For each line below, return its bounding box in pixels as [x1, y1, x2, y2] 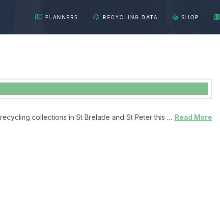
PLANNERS [45, 14, 79, 20]
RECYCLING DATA [103, 14, 158, 20]
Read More [174, 112, 213, 121]
